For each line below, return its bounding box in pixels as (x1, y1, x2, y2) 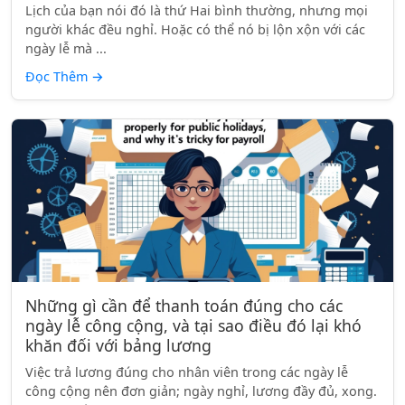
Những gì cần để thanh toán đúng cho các (25, 295, 343, 316)
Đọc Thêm (25, 68, 91, 85)
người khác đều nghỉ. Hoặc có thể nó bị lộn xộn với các (25, 21, 365, 38)
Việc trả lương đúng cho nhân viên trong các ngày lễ (25, 363, 348, 381)
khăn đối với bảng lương (25, 334, 212, 356)
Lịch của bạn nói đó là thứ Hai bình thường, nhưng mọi (25, 2, 368, 19)
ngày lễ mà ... (25, 40, 107, 57)
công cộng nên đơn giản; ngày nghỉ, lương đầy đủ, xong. (25, 382, 377, 400)
